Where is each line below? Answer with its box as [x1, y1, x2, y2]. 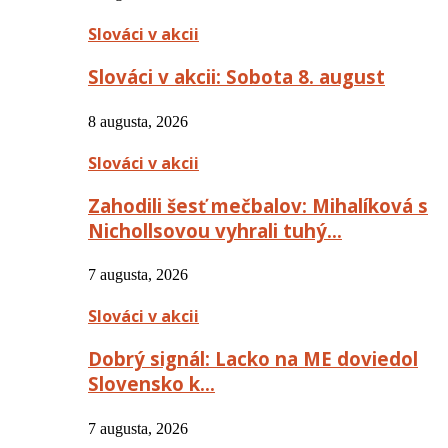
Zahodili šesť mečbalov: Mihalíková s [88, 192, 428, 218]
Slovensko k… [88, 371, 215, 397]
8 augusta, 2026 [88, 112, 188, 130]
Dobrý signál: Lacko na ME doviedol [88, 346, 418, 372]
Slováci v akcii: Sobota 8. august [88, 64, 385, 90]
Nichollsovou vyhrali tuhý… [88, 217, 342, 243]
